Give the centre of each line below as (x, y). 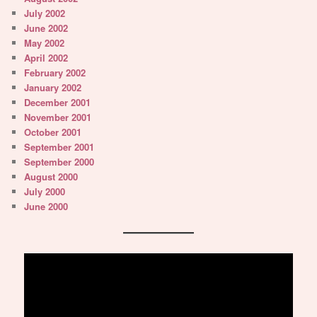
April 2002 (46, 58)
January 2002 (53, 88)
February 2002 (55, 73)
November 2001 (58, 117)
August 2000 (51, 177)
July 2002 (45, 13)
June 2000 (46, 207)
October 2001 (53, 132)
